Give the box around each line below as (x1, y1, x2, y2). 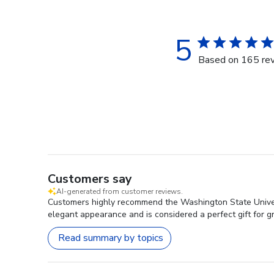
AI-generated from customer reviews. (56, 186, 183, 196)
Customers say (48, 170, 132, 187)
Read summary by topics (58, 231, 163, 245)
